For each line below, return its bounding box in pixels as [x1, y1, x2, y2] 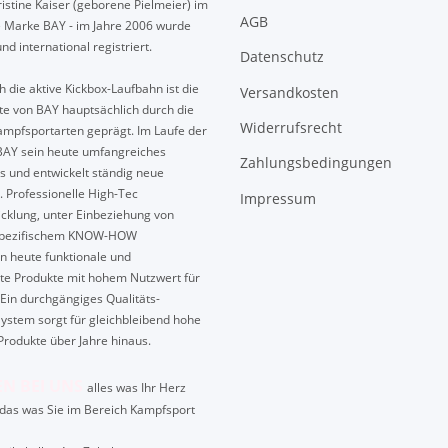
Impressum [240, 188, 316, 208]
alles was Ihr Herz [86, 379, 186, 397]
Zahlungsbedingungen [240, 153, 392, 173]
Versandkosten [240, 82, 339, 102]
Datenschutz [240, 47, 324, 67]
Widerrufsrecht [240, 117, 342, 137]
